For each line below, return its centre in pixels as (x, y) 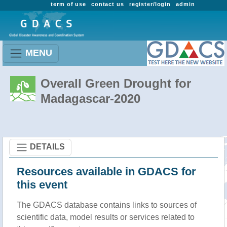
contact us (107, 4)
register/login (150, 4)
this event (42, 185)
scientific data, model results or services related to (106, 217)
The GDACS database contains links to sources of (107, 205)
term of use (68, 4)
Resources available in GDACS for (106, 172)
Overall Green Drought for (116, 83)
